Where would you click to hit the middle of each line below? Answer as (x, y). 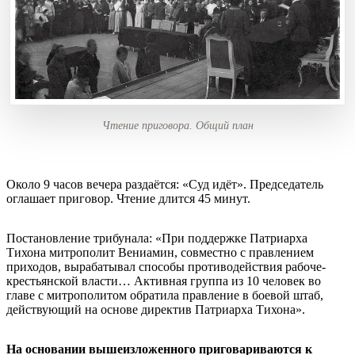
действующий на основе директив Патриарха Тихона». (156, 309)
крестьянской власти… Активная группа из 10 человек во (164, 281)
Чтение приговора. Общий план (177, 125)
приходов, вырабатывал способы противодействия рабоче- (166, 266)
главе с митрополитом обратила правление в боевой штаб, (165, 295)
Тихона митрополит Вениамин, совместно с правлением (160, 252)
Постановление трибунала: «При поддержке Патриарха (157, 238)
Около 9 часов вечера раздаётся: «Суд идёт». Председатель (165, 184)
